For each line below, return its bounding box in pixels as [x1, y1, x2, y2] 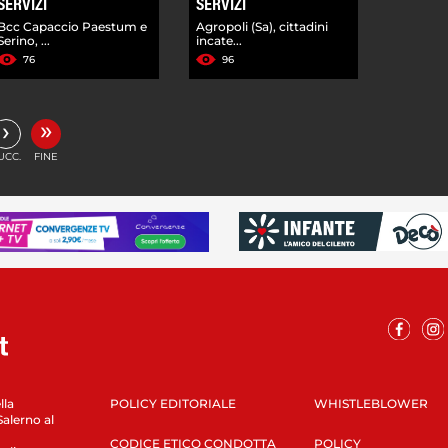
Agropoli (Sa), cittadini [196, 18, 329, 34]
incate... [196, 32, 243, 48]
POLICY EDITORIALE [109, 395, 236, 411]
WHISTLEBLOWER [313, 395, 428, 411]
